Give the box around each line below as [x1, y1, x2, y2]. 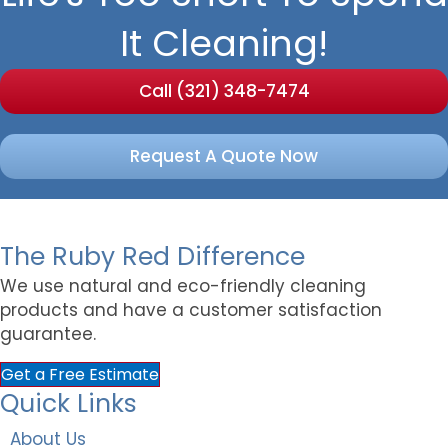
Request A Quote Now [130, 144, 318, 169]
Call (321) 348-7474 [138, 79, 310, 104]
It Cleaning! [120, 17, 328, 69]
